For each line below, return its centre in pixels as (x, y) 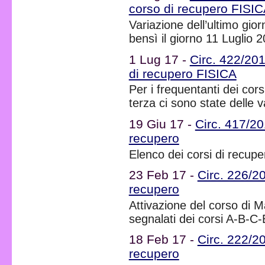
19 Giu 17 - (162, 124)
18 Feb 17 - (163, 240)
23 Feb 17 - (163, 174)
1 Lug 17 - (159, 59)
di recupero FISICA (182, 73)
